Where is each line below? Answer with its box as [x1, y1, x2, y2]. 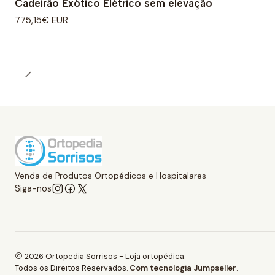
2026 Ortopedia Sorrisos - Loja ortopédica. [23, 250, 185, 261]
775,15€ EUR [15, 14, 68, 27]
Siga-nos [15, 183, 52, 195]
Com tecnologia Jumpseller [130, 262, 236, 273]
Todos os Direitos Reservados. [15, 262, 130, 273]
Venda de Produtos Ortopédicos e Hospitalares [15, 171, 206, 182]
